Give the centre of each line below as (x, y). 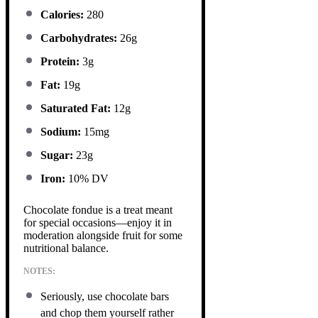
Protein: (60, 61)
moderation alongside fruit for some (103, 235)
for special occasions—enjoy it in (98, 222)
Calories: (62, 14)
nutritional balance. (66, 248)
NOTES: (39, 271)
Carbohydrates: (79, 38)
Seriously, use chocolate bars (105, 296)
